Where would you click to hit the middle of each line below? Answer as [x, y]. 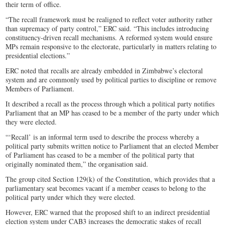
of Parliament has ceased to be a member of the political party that [100, 155]
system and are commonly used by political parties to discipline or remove [111, 79]
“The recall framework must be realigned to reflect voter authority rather [109, 19]
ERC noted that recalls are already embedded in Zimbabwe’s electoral [104, 70]
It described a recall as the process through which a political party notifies [110, 103]
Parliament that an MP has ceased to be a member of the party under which [113, 113]
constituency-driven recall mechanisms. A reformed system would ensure [109, 37]
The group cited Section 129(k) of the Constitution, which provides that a [110, 179]
